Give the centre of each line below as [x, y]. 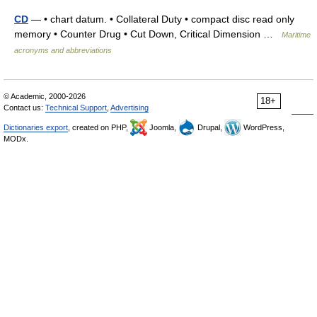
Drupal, [210, 128]
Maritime [296, 35]
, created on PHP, [99, 128]
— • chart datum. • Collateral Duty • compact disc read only [161, 19]
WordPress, [263, 128]
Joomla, [163, 128]
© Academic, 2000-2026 [45, 97]
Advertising [129, 108]
